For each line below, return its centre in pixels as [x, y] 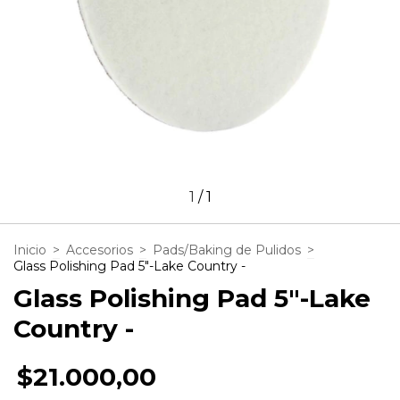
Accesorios [100, 250]
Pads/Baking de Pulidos [227, 250]
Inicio [30, 250]
